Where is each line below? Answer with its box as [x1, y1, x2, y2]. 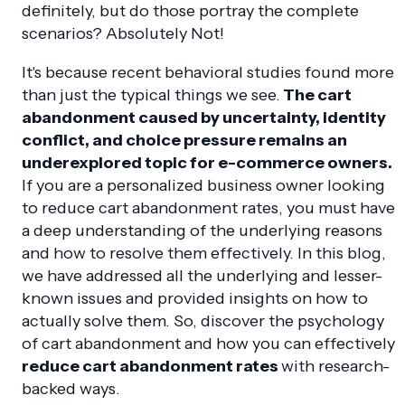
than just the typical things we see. [22, 84, 280, 105]
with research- [281, 355, 390, 376]
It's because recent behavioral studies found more [22, 61, 394, 82]
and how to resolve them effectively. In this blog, [22, 242, 386, 263]
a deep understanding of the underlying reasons [22, 220, 382, 240]
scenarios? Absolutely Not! [22, 23, 224, 43]
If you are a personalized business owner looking [22, 174, 385, 195]
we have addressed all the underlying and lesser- [22, 265, 382, 286]
